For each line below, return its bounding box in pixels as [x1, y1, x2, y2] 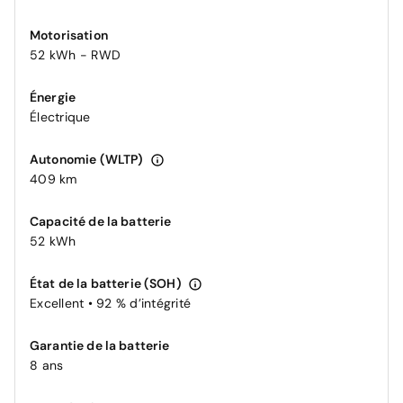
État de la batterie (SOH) [30, 274, 184, 291]
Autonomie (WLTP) [30, 150, 147, 167]
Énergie [30, 88, 76, 105]
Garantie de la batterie [30, 336, 170, 354]
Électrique [30, 108, 91, 125]
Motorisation [30, 26, 108, 43]
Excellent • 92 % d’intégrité [30, 294, 191, 311]
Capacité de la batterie [30, 212, 172, 229]
